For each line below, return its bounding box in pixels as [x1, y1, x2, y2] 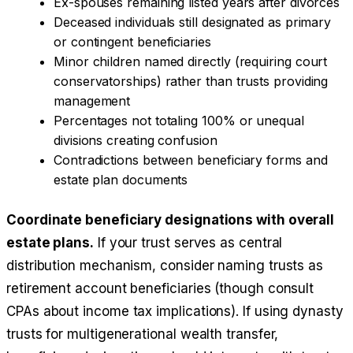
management [54, 93, 131, 110]
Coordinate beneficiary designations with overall [6, 212, 335, 229]
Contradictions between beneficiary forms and [54, 152, 328, 169]
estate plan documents [54, 172, 188, 188]
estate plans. [6, 235, 94, 251]
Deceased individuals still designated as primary [54, 14, 332, 31]
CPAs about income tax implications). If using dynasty [6, 303, 344, 320]
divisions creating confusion [54, 132, 217, 149]
